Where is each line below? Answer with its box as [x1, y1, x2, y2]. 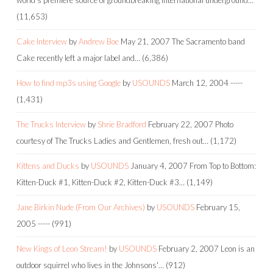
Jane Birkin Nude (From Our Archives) [16, 202, 145, 212]
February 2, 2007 [158, 243, 219, 253]
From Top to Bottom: [190, 160, 256, 171]
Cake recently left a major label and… [16, 52, 140, 63]
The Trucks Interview [16, 119, 86, 129]
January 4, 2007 [130, 160, 188, 171]
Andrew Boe [79, 36, 119, 46]
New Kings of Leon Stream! [16, 243, 107, 253]
